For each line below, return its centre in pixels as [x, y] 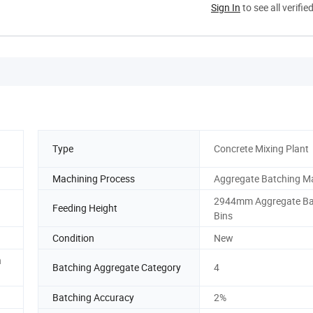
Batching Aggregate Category [117, 268]
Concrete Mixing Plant [261, 149]
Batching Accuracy [93, 297]
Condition [73, 238]
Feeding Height [85, 208]
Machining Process [94, 178]
